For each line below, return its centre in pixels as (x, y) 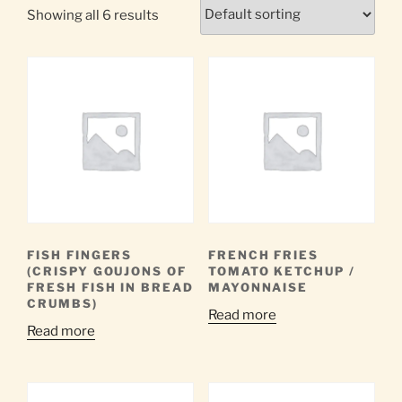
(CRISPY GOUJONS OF (107, 271)
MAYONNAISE (258, 288)
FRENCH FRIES (263, 255)
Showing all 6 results (93, 15)
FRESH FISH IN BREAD (111, 288)
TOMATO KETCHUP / (281, 271)
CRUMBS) (62, 304)
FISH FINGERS (80, 255)
